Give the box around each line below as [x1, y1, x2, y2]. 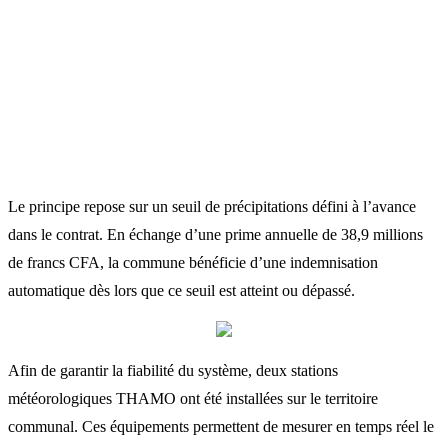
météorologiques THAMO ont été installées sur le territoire [8, 389, 378, 407]
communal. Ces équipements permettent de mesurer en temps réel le [8, 417, 434, 435]
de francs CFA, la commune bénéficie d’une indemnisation [8, 253, 378, 271]
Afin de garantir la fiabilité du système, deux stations [8, 361, 338, 379]
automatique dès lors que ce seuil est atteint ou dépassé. [8, 281, 355, 299]
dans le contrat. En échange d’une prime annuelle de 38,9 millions [8, 225, 423, 243]
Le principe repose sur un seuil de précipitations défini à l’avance [8, 197, 416, 215]
